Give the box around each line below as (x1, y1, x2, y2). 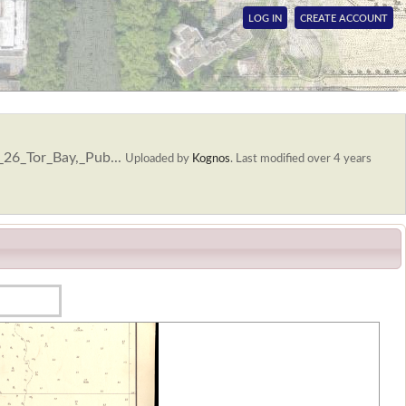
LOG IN (248, 14, 282, 24)
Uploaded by (125, 152, 192, 165)
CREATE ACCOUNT (300, 14, 388, 24)
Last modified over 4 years (236, 152, 372, 165)
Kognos (192, 152, 230, 165)
